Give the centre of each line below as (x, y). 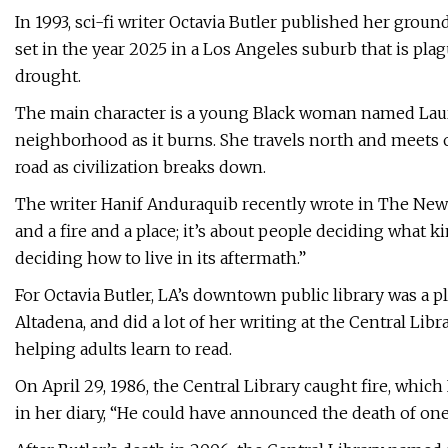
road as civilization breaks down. (140, 167)
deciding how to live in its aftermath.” (160, 258)
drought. (48, 76)
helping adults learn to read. (123, 349)
